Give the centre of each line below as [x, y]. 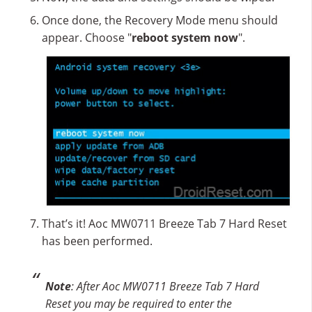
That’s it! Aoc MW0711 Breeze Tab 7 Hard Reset [164, 224]
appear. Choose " [87, 37]
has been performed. [97, 241]
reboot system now [185, 37]
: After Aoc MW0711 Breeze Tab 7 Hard [165, 287]
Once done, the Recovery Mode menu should [160, 20]
